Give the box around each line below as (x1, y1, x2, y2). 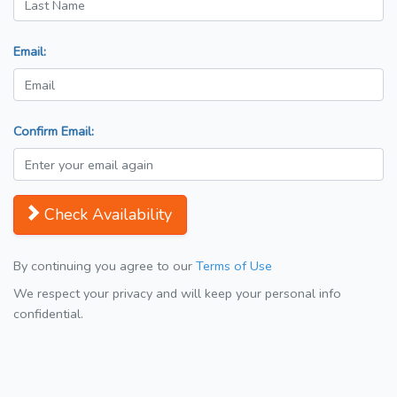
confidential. (13, 305, 83, 323)
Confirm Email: (13, 122, 94, 141)
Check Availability (44, 204, 172, 226)
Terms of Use (196, 257, 272, 276)
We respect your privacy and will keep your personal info (13, 284, 341, 303)
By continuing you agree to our (13, 257, 196, 276)
